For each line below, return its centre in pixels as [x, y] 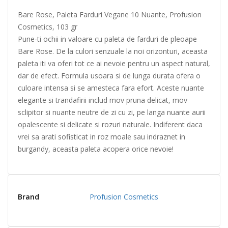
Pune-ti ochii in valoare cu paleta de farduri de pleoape [107, 39]
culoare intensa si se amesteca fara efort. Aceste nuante [111, 88]
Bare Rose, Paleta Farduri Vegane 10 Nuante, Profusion [110, 14]
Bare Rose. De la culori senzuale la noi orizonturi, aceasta [113, 51]
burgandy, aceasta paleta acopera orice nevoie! [96, 149]
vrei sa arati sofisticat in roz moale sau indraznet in [102, 136]
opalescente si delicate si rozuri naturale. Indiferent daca [110, 124]
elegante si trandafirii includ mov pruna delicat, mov [103, 100]
